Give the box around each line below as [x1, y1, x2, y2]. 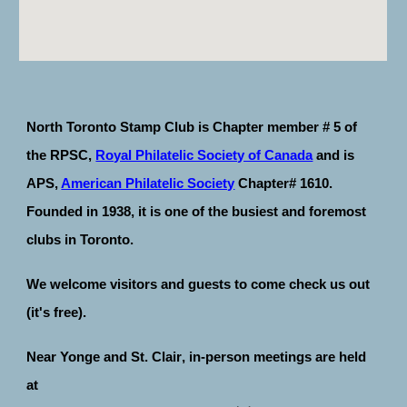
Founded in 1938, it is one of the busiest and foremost [26, 203, 367, 219]
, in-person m [182, 349, 266, 364]
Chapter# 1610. [234, 175, 337, 191]
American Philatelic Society [61, 175, 235, 191]
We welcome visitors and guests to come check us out [26, 276, 371, 292]
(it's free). [26, 304, 94, 320]
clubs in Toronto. [26, 232, 142, 247]
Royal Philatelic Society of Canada [95, 147, 313, 163]
